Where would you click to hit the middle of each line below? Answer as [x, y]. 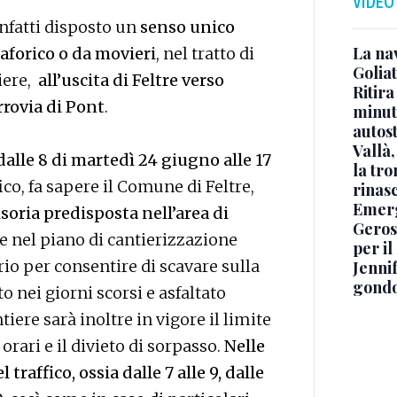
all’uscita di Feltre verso [131, 81]
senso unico [186, 27]
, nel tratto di [205, 54]
